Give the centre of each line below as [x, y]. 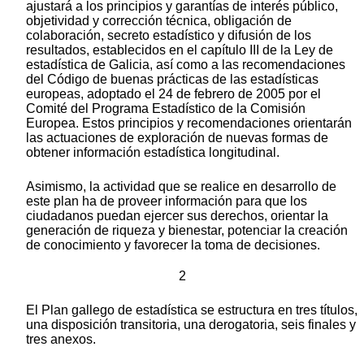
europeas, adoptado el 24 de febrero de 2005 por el [173, 93]
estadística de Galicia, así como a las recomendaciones [186, 64]
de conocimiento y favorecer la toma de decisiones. [173, 245]
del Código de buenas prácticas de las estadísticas [172, 79]
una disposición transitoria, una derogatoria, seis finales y [191, 324]
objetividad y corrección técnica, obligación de [159, 20]
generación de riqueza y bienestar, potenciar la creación [187, 230]
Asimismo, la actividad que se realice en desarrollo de [181, 186]
